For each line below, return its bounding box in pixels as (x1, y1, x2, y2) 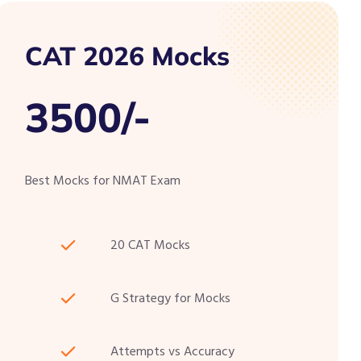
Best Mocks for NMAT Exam (24, 170, 180, 192)
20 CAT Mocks (110, 234, 190, 256)
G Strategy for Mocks (110, 288, 230, 309)
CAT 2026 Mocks (24, 39, 230, 73)
